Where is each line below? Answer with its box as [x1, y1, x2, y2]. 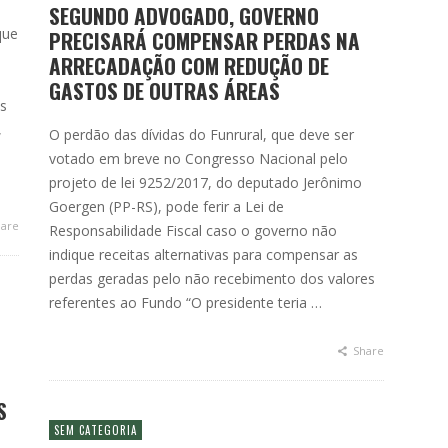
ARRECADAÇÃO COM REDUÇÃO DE [49, 50, 329, 81]
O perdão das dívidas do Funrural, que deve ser [49, 125, 354, 144]
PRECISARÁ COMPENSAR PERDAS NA [49, 25, 360, 56]
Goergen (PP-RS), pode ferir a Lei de [49, 197, 284, 216]
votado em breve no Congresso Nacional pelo [49, 149, 348, 168]
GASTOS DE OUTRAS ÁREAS [49, 75, 280, 106]
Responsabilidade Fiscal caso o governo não [49, 221, 337, 240]
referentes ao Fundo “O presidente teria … [49, 293, 322, 312]
